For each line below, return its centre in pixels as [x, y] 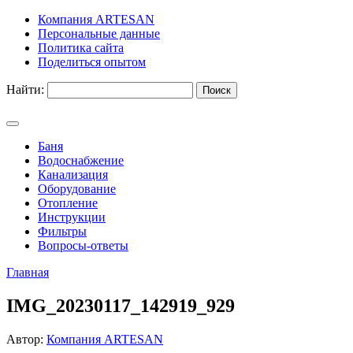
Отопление [68, 203]
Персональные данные [99, 33]
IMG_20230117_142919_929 [121, 305]
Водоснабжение [81, 160]
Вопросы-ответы [83, 245]
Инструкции [72, 217]
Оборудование [77, 189]
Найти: [25, 89]
